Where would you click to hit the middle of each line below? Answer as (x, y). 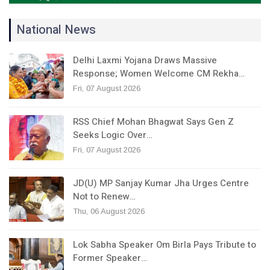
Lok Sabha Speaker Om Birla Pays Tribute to (165, 244)
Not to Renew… (104, 196)
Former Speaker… (110, 258)
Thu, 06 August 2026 (109, 211)
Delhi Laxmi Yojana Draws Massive (145, 60)
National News (56, 30)
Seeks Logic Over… (113, 135)
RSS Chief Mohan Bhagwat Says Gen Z (153, 121)
